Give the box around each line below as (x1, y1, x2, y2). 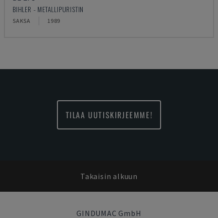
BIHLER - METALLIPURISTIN (13, 4, 84, 14)
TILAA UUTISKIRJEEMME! (65, 109, 153, 121)
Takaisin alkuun (80, 171, 138, 181)
